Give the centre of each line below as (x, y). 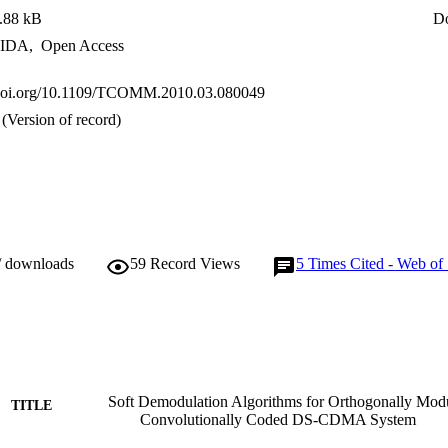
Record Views (195, 264)
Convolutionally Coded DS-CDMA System (278, 420)
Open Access (80, 46)
